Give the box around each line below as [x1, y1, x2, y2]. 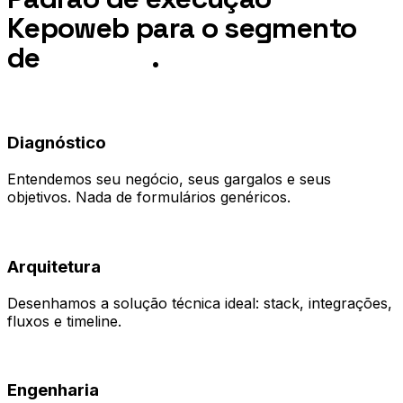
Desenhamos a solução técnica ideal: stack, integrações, [7, 293, 392, 312]
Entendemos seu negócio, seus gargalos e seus [7, 170, 331, 189]
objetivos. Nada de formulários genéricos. [7, 188, 291, 207]
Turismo [46, 40, 151, 76]
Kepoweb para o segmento [7, 10, 357, 47]
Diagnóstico [7, 132, 106, 154]
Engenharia [7, 380, 99, 401]
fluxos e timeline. [7, 311, 121, 330]
